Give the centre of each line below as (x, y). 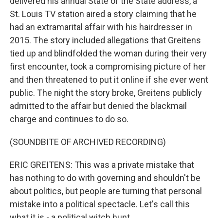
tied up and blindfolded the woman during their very (108, 53)
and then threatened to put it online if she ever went (109, 80)
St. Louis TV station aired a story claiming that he (103, 14)
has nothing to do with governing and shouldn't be (105, 178)
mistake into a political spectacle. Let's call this (100, 204)
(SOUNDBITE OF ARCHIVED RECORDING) (88, 142)
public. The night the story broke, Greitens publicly (106, 93)
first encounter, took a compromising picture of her (108, 66)
